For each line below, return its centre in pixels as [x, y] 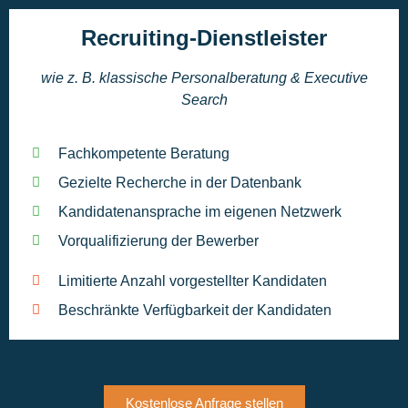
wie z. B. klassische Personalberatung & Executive [204, 78]
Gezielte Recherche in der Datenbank [179, 182]
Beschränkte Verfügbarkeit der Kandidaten [194, 310]
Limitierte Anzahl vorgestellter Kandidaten [192, 280]
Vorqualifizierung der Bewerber [158, 240]
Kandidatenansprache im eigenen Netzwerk [199, 211]
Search [204, 100]
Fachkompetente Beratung [143, 153]
